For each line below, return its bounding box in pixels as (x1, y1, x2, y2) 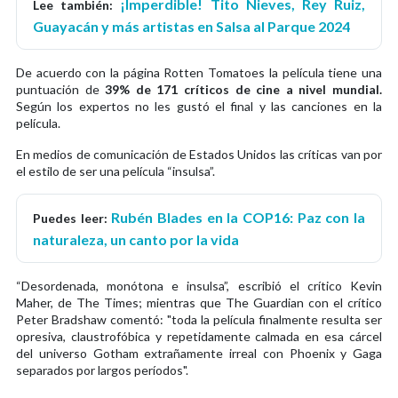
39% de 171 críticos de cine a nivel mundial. (99, 81, 383, 97)
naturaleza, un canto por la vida (33, 230, 239, 248)
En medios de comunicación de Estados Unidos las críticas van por (16, 146, 382, 162)
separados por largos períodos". (16, 362, 188, 378)
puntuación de (16, 81, 99, 97)
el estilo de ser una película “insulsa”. (16, 163, 218, 179)
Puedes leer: (33, 210, 107, 226)
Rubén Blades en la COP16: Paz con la (107, 208, 366, 226)
